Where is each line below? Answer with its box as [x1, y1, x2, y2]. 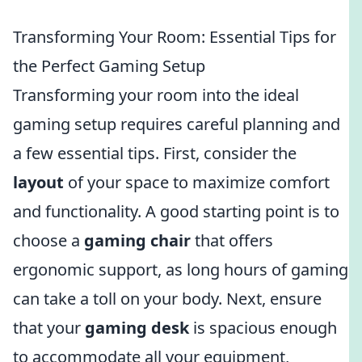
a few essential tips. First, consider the [13, 142, 297, 164]
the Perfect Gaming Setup [13, 55, 205, 77]
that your [13, 317, 85, 339]
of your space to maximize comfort [64, 171, 330, 193]
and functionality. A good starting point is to [13, 200, 339, 222]
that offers [191, 229, 273, 251]
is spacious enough [189, 317, 337, 339]
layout [13, 171, 64, 193]
